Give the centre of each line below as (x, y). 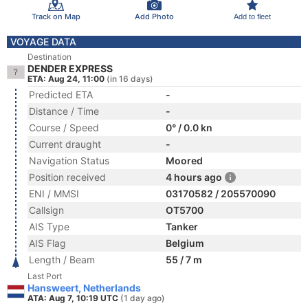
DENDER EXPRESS (70, 68)
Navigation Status (69, 161)
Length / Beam (62, 260)
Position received (67, 177)
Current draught (65, 144)
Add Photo (154, 16)
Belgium (185, 243)
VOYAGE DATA (43, 42)
